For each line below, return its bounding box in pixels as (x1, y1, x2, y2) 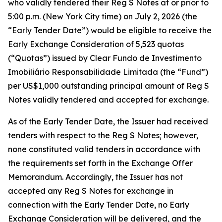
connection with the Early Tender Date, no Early (8, 200, 189, 210)
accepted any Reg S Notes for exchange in (8, 186, 173, 196)
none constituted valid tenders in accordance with (8, 144, 200, 154)
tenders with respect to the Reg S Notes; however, (8, 130, 198, 140)
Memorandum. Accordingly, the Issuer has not (8, 172, 183, 182)
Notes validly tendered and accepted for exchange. (8, 95, 209, 105)
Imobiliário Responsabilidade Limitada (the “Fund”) (8, 67, 208, 77)
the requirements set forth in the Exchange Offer (8, 158, 193, 168)
